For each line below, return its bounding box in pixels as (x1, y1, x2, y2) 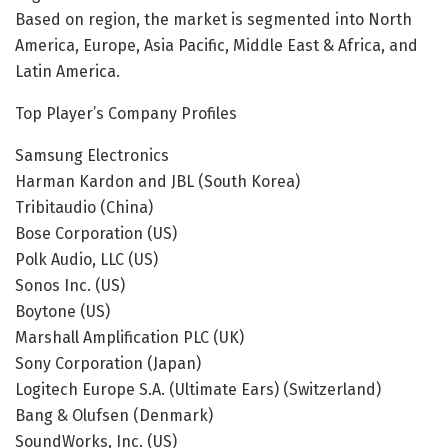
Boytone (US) (15, 302, 110, 322)
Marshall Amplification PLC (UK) (15, 328, 244, 348)
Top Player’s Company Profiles (15, 104, 237, 124)
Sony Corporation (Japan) (15, 354, 201, 374)
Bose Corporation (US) (15, 224, 177, 244)
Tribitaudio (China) (15, 198, 153, 218)
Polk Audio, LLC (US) (15, 250, 158, 270)
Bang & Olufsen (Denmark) (15, 406, 213, 426)
